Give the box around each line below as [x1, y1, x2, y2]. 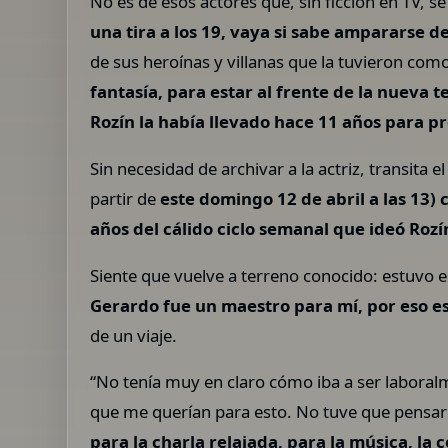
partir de [90, 186, 161, 210]
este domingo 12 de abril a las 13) [160, 186, 437, 210]
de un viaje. [90, 323, 178, 347]
